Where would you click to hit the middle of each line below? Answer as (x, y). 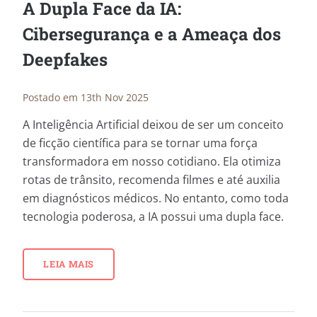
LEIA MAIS (69, 264)
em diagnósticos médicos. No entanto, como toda (156, 198)
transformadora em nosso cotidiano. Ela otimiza (152, 162)
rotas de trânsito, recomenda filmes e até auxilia (151, 180)
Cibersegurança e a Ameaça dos (152, 34)
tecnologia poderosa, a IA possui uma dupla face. (153, 217)
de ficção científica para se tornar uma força (140, 143)
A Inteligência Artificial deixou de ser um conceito (153, 125)
